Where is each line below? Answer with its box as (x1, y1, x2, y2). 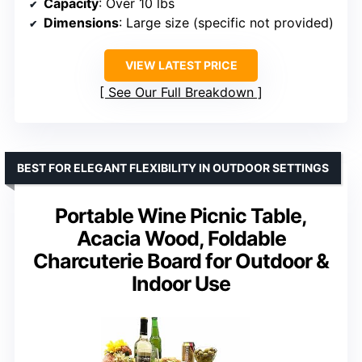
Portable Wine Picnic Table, (55, 203, 307, 228)
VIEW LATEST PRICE (124, 57, 238, 72)
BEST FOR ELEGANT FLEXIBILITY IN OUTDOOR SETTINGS (17, 160, 329, 175)
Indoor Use (132, 271, 230, 296)
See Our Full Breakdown (108, 83, 254, 100)
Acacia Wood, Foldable (76, 225, 286, 250)
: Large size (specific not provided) (119, 14, 334, 31)
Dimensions (44, 14, 119, 31)
